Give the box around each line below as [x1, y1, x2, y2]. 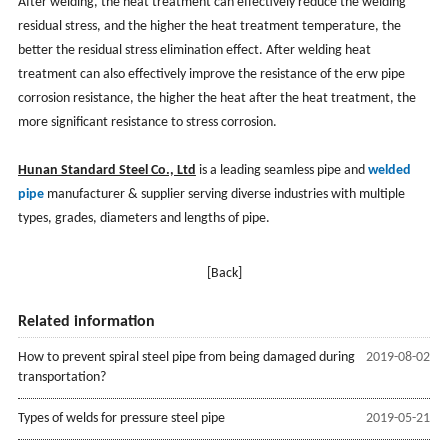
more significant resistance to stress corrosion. [17, 114, 277, 130]
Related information [17, 313, 155, 330]
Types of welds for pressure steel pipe [17, 410, 225, 426]
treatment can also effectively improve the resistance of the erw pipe [17, 66, 405, 82]
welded [367, 162, 411, 178]
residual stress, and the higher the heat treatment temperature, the [17, 18, 401, 34]
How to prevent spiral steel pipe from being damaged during [17, 349, 355, 365]
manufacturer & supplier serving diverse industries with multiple [43, 186, 405, 202]
